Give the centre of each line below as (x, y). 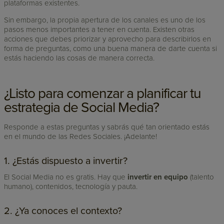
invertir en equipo (158, 177)
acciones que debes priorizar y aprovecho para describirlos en (108, 39)
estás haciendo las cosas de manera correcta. (79, 58)
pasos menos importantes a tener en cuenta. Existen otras (99, 30)
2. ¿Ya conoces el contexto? (63, 211)
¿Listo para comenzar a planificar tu (103, 93)
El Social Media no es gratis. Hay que (66, 177)
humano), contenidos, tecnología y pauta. (71, 187)
